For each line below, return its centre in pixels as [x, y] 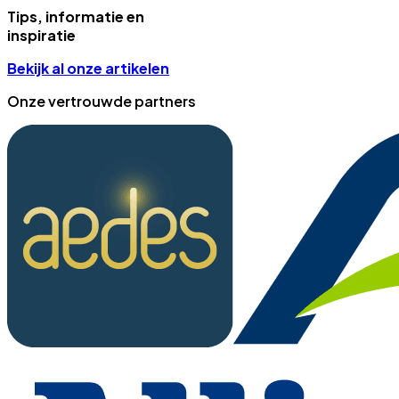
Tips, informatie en [76, 16]
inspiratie [41, 35]
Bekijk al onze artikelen [88, 68]
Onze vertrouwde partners [102, 101]
